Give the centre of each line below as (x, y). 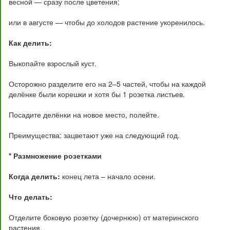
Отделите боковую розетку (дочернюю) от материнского (104, 217)
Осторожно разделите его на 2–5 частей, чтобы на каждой (107, 84)
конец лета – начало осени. (108, 176)
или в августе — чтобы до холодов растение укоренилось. (107, 22)
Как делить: (30, 43)
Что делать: (31, 197)
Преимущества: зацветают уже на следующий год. (94, 135)
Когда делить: (34, 176)
